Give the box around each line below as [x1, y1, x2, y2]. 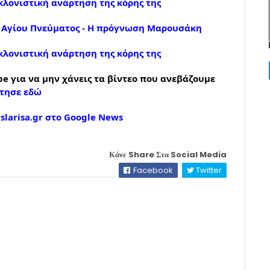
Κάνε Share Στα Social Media [109, 148, 227, 160]
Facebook [131, 164, 174, 176]
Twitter [194, 164, 222, 176]
